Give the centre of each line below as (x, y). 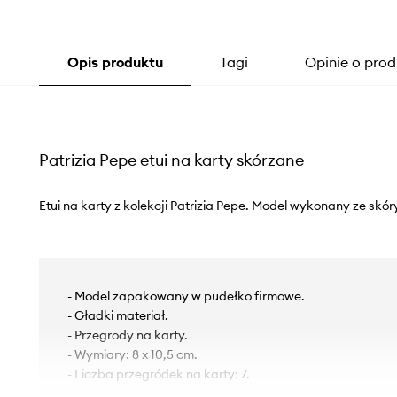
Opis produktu (115, 62)
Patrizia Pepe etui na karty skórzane (171, 160)
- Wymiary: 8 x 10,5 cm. (132, 355)
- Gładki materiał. (117, 316)
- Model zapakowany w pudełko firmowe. (186, 296)
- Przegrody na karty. (127, 335)
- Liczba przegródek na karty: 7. (158, 374)
